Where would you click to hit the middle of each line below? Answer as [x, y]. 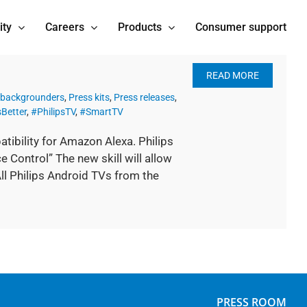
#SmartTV [101, 112]
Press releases [144, 97]
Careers [65, 27]
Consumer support [241, 27]
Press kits [89, 97]
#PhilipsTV [53, 112]
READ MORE [233, 75]
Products [140, 27]
